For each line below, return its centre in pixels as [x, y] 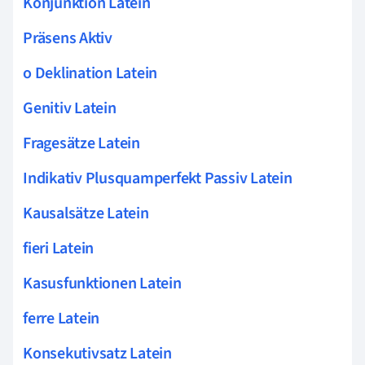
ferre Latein [62, 318]
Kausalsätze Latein [86, 213]
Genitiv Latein [70, 108]
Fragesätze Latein [81, 143]
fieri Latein [59, 248]
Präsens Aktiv [68, 38]
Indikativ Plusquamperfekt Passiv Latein [158, 178]
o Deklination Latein [90, 73]
